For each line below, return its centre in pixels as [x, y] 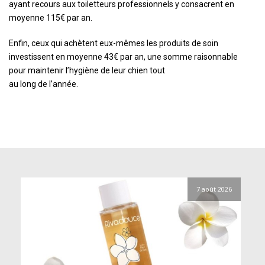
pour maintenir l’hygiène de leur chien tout [87, 71]
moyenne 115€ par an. [51, 18]
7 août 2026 [214, 189]
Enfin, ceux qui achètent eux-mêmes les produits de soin [114, 43]
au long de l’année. [43, 84]
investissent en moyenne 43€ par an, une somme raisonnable [123, 57]
